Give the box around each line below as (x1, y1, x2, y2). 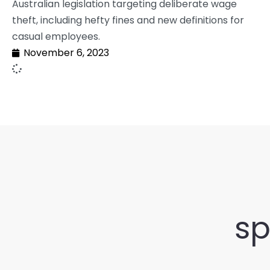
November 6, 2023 (24, 46, 109, 60)
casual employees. (12, 30, 100, 43)
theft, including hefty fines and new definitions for (12, 13, 244, 27)
